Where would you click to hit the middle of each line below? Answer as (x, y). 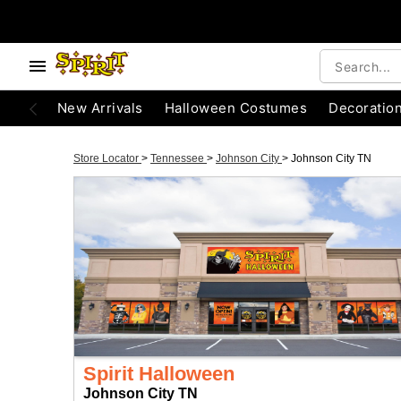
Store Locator (107, 158)
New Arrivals (100, 108)
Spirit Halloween (159, 374)
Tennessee (179, 158)
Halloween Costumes (236, 108)
